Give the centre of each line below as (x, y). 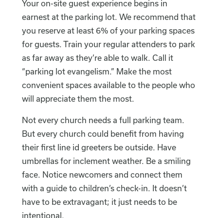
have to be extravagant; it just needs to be (99, 202)
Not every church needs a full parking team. (103, 120)
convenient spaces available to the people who (108, 85)
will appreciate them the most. (78, 99)
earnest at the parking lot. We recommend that (109, 17)
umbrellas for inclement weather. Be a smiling (106, 161)
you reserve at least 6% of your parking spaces (108, 31)
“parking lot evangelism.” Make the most (97, 72)
